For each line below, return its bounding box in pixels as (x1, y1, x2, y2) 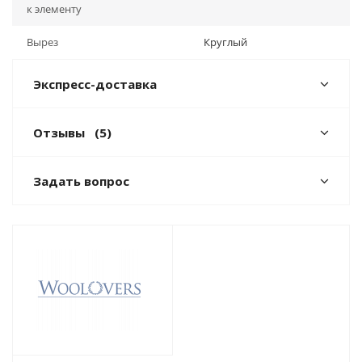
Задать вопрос (33, 173, 129, 189)
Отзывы (33, 124, 88, 141)
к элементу (27, 2, 82, 16)
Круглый (204, 35, 247, 49)
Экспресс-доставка (33, 76, 157, 92)
